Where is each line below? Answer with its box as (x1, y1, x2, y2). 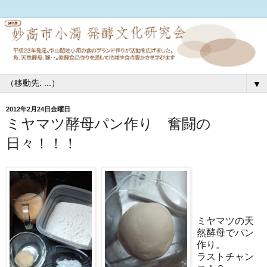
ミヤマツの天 (197, 215, 254, 226)
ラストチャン (197, 251, 254, 262)
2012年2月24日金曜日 (6, 105, 70, 113)
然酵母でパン (197, 227, 254, 238)
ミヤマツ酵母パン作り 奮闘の (6, 116, 211, 132)
